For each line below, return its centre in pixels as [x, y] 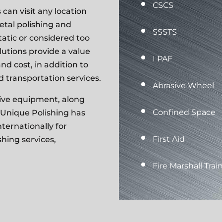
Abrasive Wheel [184, 86]
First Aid [169, 139]
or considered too [55, 38]
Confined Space [184, 112]
